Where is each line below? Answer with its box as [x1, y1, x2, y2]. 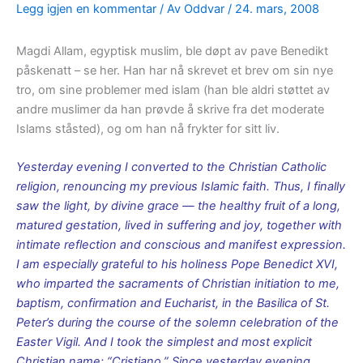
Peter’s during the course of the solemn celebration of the [16, 315, 339, 331]
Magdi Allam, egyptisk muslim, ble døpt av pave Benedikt [16, 43, 328, 58]
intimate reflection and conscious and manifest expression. [16, 237, 346, 253]
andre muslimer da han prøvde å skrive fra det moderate [16, 101, 324, 117]
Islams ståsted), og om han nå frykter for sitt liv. [16, 121, 280, 136]
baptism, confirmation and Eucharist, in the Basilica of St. [16, 296, 330, 311]
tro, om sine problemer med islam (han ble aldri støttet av [16, 82, 330, 97]
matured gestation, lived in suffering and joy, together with [16, 218, 342, 233]
